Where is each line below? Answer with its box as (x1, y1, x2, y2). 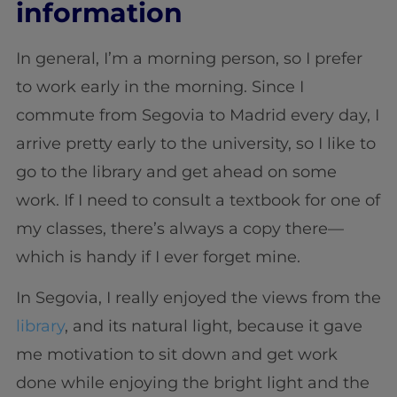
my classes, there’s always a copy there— (15, 218, 344, 238)
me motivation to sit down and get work (15, 345, 338, 365)
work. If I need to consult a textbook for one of (15, 190, 380, 210)
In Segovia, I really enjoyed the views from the (15, 288, 381, 308)
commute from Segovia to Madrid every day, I (15, 105, 379, 125)
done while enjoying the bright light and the (15, 373, 370, 393)
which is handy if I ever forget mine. (15, 246, 300, 267)
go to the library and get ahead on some (15, 161, 337, 182)
